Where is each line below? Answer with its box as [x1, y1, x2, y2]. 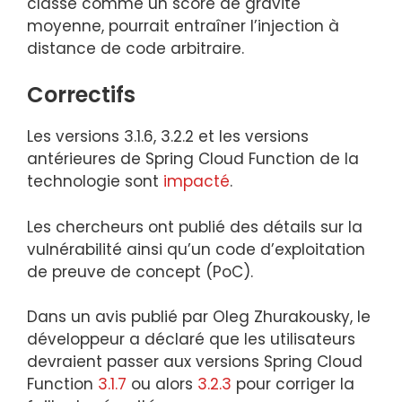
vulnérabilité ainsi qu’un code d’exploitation [27, 238, 365, 260]
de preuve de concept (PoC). [27, 260, 253, 283]
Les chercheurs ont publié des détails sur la [27, 215, 363, 238]
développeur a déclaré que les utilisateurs [27, 328, 355, 350]
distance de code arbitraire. [27, 37, 244, 59]
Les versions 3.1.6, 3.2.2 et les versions [27, 126, 309, 147]
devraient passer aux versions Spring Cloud [27, 351, 363, 372]
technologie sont [27, 170, 163, 192]
